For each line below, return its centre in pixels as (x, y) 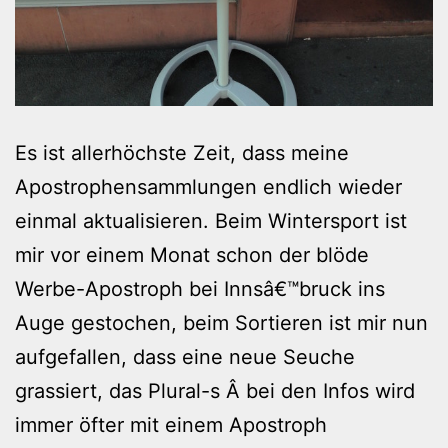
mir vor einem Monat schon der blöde (192, 255)
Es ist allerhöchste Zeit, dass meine (182, 153)
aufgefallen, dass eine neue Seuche (185, 357)
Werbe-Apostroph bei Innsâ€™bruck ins (200, 289)
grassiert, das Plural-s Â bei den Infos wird (215, 391)
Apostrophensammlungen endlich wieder (208, 187)
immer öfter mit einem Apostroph (171, 425)
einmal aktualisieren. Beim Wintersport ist (211, 221)
